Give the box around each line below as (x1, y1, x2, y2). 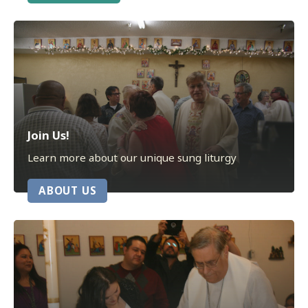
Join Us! (27, 126, 69, 143)
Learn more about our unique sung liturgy (27, 150, 236, 164)
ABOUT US (38, 183, 97, 197)
